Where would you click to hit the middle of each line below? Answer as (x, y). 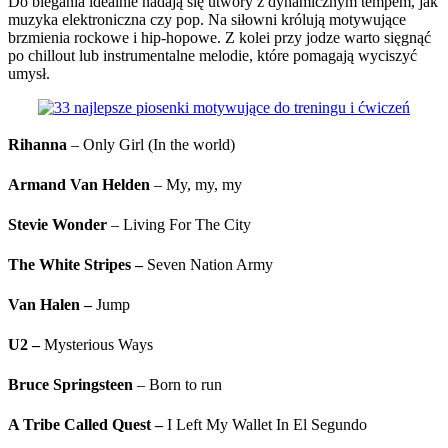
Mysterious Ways (96, 345)
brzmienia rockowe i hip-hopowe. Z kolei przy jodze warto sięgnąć (219, 38)
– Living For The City (179, 225)
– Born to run (177, 385)
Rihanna (37, 145)
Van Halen (44, 305)
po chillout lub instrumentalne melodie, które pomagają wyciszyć (212, 56)
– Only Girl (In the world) (151, 145)
